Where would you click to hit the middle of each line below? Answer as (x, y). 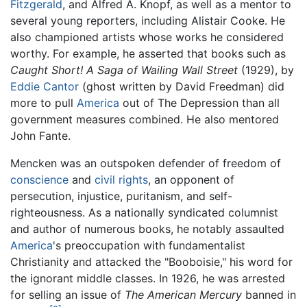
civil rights (121, 180)
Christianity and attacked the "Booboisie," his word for (151, 262)
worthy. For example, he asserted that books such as (148, 54)
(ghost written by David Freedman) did (182, 87)
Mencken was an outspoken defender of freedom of (146, 163)
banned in (269, 295)
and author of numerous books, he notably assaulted (147, 229)
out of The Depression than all (199, 103)
